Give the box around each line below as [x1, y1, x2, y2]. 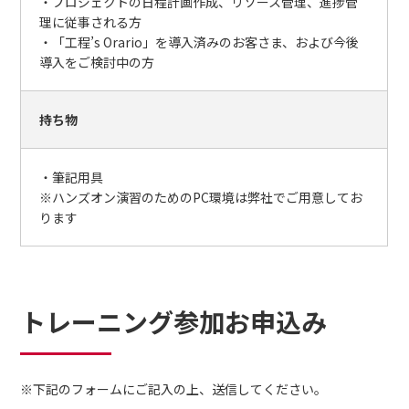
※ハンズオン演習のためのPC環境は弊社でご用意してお [39, 188, 363, 206]
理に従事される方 [39, 13, 142, 31]
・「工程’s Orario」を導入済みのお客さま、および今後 [39, 33, 360, 51]
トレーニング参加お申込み [20, 303, 328, 340]
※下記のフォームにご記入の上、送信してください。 [20, 380, 328, 398]
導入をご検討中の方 [39, 53, 155, 71]
